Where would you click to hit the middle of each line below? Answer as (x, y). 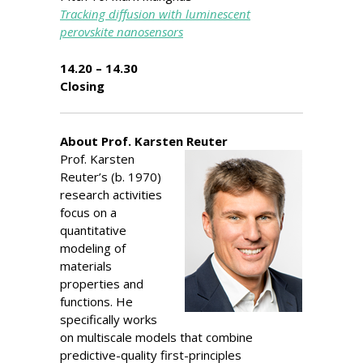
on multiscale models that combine (156, 337)
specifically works (109, 319)
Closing (82, 85)
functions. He (96, 301)
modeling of (93, 248)
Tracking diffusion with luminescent (155, 14)
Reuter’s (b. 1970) (111, 176)
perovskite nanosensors (122, 32)
